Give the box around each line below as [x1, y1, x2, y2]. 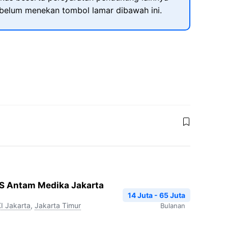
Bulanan [160, 201, 185, 210]
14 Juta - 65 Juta [128, 190, 185, 199]
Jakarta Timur [35, 201, 81, 210]
